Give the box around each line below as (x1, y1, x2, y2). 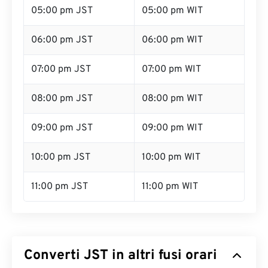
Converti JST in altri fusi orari (24, 247, 217, 264)
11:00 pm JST (31, 181, 88, 193)
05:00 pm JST (31, 5, 93, 17)
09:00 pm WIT (142, 122, 203, 134)
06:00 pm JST (31, 34, 93, 46)
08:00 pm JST (31, 93, 93, 105)
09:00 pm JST (31, 122, 93, 134)
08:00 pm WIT (142, 93, 203, 105)
